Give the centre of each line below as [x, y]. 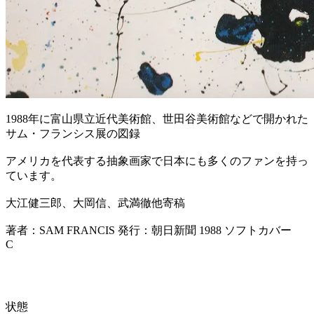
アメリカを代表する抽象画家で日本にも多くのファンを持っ [157, 161]
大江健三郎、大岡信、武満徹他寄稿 [95, 203]
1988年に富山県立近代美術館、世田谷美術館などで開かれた [157, 118]
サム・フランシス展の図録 [73, 133]
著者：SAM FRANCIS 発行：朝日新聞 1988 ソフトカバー [149, 230]
